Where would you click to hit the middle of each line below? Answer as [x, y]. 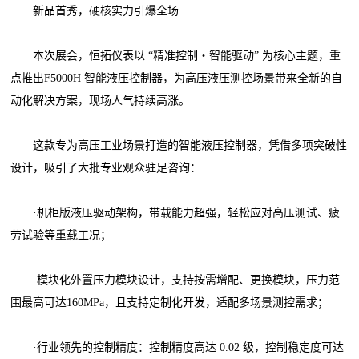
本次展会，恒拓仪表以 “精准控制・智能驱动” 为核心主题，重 [176, 56]
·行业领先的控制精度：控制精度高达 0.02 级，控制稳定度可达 [177, 348]
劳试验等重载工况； [61, 236]
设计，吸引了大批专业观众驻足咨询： [106, 168]
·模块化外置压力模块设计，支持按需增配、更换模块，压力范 [175, 280]
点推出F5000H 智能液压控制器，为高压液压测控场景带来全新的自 [177, 79]
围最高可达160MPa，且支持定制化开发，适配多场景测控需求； [170, 303]
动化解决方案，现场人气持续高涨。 [101, 101]
